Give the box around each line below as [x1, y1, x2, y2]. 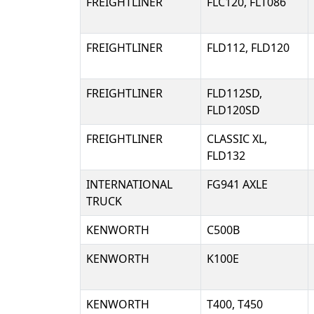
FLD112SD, [207, 86, 262, 101]
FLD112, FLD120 [207, 40, 289, 55]
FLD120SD [207, 102, 260, 118]
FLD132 [207, 148, 245, 163]
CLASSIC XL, [207, 131, 267, 146]
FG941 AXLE [207, 177, 268, 192]
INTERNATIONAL [86, 177, 172, 192]
